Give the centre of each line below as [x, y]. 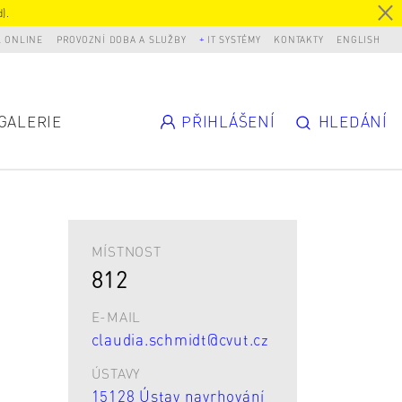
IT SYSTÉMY [234, 39]
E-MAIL [116, 317]
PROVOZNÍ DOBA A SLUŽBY [121, 39]
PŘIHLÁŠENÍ [228, 122]
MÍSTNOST [126, 252]
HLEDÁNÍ [353, 122]
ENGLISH [358, 39]
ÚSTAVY [116, 374]
